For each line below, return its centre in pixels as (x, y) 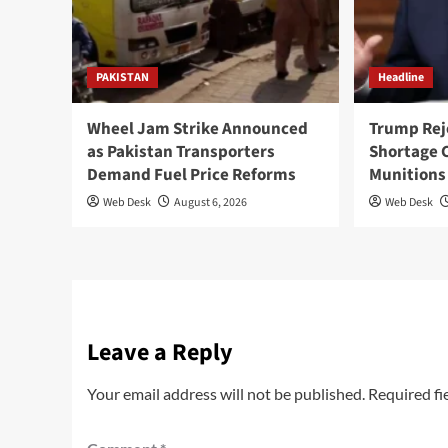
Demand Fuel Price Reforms (191, 175)
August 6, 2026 (210, 203)
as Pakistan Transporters (181, 152)
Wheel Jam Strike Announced (197, 129)
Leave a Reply (160, 353)
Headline (401, 78)
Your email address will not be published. (226, 394)
